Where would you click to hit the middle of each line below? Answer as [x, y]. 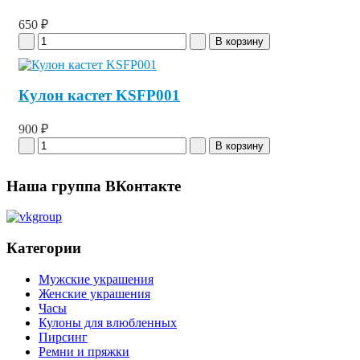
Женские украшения [94, 293]
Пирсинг [63, 337]
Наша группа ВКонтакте [94, 186]
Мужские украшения [96, 279]
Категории [44, 248]
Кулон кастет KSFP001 [99, 96]
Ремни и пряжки [84, 351]
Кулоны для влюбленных [108, 322]
